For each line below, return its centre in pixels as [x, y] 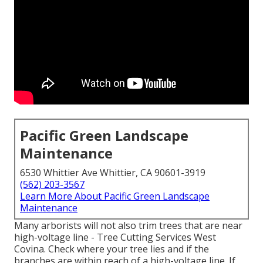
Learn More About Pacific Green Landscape [115, 196]
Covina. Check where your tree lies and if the [112, 249]
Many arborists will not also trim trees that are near [128, 226]
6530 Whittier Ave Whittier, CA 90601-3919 [113, 173]
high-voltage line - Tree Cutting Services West [115, 237]
